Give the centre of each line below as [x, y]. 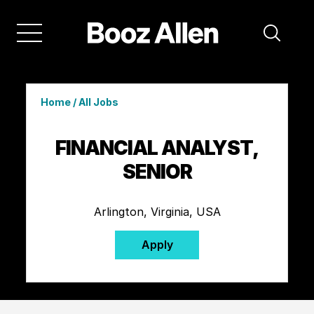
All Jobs [98, 102]
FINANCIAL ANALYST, [157, 148]
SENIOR [157, 171]
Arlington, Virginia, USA [157, 211]
